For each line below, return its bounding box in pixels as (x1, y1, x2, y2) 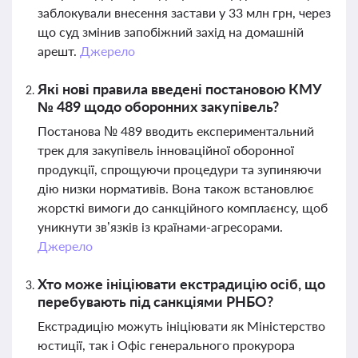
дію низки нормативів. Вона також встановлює (38, 181, 314, 196)
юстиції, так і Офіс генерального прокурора (38, 337, 295, 352)
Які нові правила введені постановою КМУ (38, 80, 322, 97)
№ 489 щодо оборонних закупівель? (38, 97, 279, 115)
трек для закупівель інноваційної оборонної (38, 142, 294, 157)
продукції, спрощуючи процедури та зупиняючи (38, 161, 321, 177)
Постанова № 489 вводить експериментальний (38, 123, 314, 138)
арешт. (38, 43, 80, 58)
